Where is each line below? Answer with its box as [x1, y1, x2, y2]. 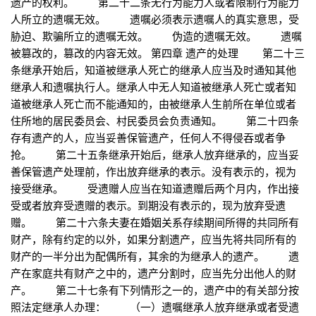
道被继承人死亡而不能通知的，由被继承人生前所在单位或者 [11, 96, 296, 111]
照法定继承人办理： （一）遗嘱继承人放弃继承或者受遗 [11, 299, 299, 315]
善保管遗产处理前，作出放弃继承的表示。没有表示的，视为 [11, 164, 296, 179]
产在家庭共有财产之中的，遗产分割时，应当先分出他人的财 [11, 265, 296, 281]
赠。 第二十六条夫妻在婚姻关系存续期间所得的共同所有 [11, 214, 299, 230]
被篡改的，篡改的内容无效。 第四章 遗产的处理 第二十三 [11, 45, 305, 61]
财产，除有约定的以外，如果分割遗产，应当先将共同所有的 [11, 231, 296, 247]
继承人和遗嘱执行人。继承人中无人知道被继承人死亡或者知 [11, 79, 296, 95]
